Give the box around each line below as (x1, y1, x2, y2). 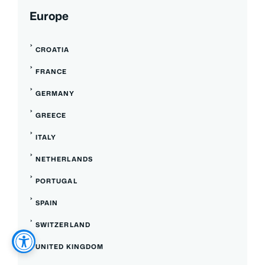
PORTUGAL (35, 176, 77, 186)
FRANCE (35, 66, 67, 76)
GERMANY (35, 88, 75, 98)
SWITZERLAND (35, 219, 91, 230)
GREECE (35, 110, 67, 120)
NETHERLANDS (35, 154, 93, 164)
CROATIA (35, 44, 70, 54)
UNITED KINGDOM (35, 241, 104, 251)
